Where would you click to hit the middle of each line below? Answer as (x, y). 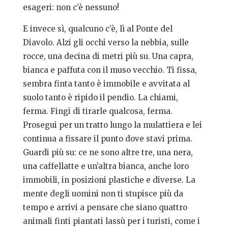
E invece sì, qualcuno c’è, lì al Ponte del (97, 29)
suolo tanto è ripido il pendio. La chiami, (100, 98)
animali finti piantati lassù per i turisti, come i (111, 221)
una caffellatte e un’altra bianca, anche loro (106, 166)
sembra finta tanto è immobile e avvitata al (106, 84)
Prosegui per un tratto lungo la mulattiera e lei (112, 125)
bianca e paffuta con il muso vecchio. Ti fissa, (110, 70)
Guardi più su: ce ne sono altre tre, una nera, (108, 153)
